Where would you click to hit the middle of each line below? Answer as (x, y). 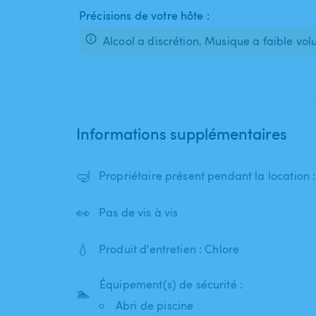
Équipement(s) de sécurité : (171, 285)
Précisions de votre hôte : (144, 16)
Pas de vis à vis (139, 213)
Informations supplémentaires (182, 134)
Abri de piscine (155, 306)
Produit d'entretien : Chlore (169, 249)
